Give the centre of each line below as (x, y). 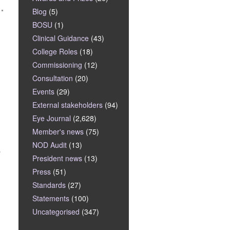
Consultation (53, 78)
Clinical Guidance (61, 38)
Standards (49, 185)
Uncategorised (56, 212)
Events (43, 91)
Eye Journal (52, 118)
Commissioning (57, 65)
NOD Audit (50, 145)
